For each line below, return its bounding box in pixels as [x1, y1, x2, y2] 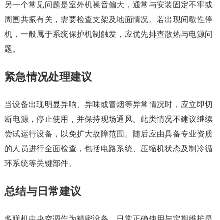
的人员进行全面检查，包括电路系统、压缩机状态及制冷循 [4, 144, 213, 153]
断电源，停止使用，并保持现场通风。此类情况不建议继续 [4, 115, 213, 123]
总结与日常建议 [4, 185, 82, 197]
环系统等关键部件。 [4, 159, 77, 167]
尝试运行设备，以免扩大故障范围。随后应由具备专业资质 [4, 130, 213, 138]
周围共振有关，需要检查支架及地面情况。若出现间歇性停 [4, 15, 213, 24]
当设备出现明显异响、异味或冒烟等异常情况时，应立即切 [4, 100, 213, 109]
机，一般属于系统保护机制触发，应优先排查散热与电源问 [4, 30, 213, 38]
